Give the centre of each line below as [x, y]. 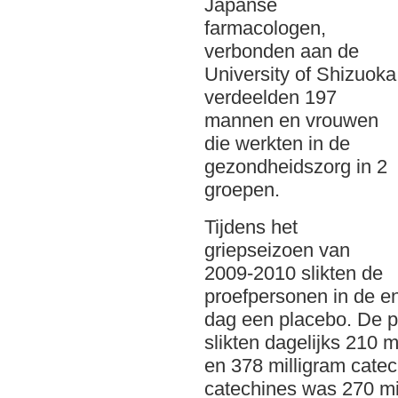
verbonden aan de [282, 51]
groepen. [242, 190]
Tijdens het [251, 227]
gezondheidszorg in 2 [296, 167]
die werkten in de [277, 143]
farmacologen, [265, 28]
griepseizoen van [277, 250]
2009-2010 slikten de [294, 273]
